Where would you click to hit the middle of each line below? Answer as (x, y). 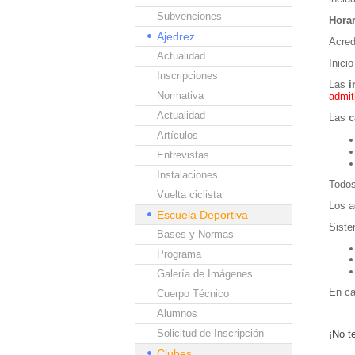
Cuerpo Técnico (193, 294)
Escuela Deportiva (202, 215)
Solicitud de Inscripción (210, 333)
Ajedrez (176, 36)
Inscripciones (187, 76)
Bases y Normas (195, 234)
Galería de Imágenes (205, 274)
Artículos (177, 135)
